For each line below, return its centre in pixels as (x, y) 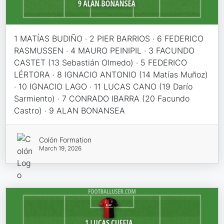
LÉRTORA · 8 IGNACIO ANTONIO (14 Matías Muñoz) (111, 74)
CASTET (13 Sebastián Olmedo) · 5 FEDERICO (101, 62)
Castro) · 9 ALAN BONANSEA (70, 110)
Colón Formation (65, 139)
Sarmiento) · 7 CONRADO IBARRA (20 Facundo (102, 98)
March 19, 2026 (60, 148)
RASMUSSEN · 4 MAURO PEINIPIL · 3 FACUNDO (104, 50)
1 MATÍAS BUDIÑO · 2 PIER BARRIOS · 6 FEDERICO (109, 38)
